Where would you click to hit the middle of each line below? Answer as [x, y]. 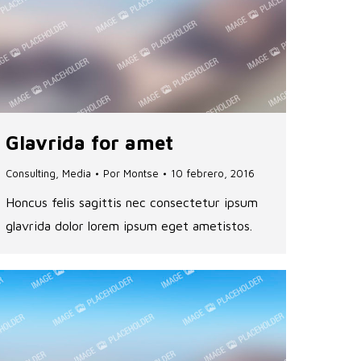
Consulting [31, 174]
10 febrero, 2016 [213, 174]
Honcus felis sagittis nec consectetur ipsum [132, 203]
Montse [141, 174]
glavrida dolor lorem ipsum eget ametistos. [129, 226]
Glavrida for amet [89, 143]
